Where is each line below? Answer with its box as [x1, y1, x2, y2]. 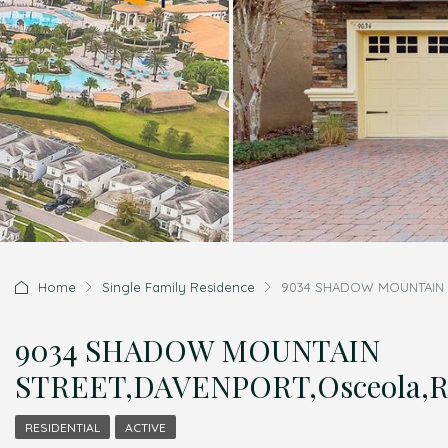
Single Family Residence [102, 278, 255, 295]
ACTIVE [125, 420, 166, 435]
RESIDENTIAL [25, 420, 100, 435]
